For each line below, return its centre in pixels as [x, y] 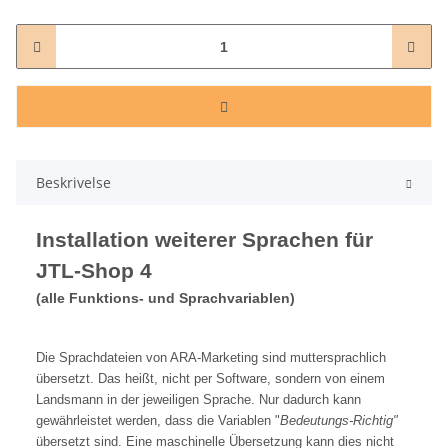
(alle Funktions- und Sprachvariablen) [165, 298]
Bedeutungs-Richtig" [339, 421]
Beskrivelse [73, 183]
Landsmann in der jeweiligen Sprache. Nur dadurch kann [198, 400]
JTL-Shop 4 [94, 271]
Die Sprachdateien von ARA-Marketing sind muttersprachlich [211, 358]
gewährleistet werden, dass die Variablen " [158, 421]
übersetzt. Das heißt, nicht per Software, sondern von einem [210, 379]
